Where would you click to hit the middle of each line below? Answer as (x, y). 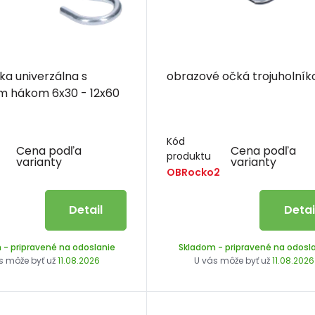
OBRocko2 (194, 173)
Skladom (197, 247)
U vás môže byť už (233, 261)
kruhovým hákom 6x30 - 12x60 (86, 94)
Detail (86, 210)
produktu (189, 156)
